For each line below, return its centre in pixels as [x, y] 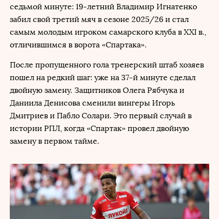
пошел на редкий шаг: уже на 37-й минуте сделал [103, 77]
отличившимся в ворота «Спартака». [78, 45]
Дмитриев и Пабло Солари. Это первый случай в [101, 116]
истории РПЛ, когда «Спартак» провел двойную [99, 128]
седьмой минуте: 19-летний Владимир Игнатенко [103, 7]
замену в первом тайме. [55, 141]
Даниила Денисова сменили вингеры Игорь [92, 103]
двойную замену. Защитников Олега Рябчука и [97, 90]
